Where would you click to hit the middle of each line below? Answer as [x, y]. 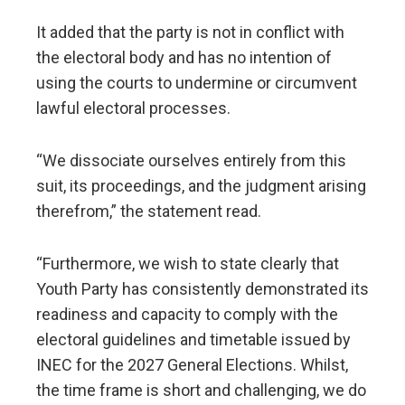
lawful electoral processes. [133, 108]
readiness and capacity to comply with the [187, 315]
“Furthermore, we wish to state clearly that [188, 264]
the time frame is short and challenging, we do [201, 391]
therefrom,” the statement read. [149, 212]
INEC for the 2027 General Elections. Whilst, [192, 365]
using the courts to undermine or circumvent [197, 83]
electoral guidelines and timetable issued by [193, 340]
